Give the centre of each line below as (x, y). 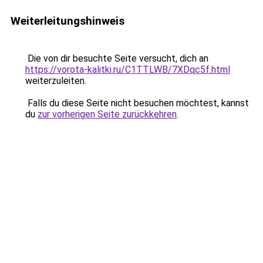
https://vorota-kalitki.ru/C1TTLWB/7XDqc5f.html (128, 70)
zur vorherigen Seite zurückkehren (107, 114)
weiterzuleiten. (56, 81)
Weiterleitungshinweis (68, 21)
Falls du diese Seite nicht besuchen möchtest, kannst (137, 103)
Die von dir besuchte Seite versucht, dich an (117, 58)
